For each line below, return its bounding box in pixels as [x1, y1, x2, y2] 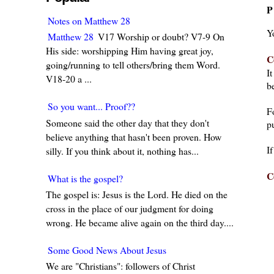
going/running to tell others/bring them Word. [46, 58, 221, 72]
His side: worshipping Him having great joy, [46, 44, 214, 57]
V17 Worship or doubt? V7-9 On [95, 30, 225, 43]
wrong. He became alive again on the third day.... [46, 215, 234, 229]
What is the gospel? [48, 171, 124, 185]
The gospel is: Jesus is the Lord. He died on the [46, 187, 228, 201]
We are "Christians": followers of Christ [46, 259, 199, 272]
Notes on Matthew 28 [48, 14, 131, 28]
